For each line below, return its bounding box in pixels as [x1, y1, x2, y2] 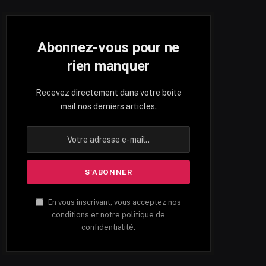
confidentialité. [81, 223, 136, 232]
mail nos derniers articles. [60, 102, 157, 112]
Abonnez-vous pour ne [37, 39, 180, 56]
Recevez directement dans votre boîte [35, 88, 182, 98]
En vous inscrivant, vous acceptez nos [46, 198, 182, 207]
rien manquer [67, 58, 150, 75]
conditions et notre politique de [52, 210, 166, 220]
